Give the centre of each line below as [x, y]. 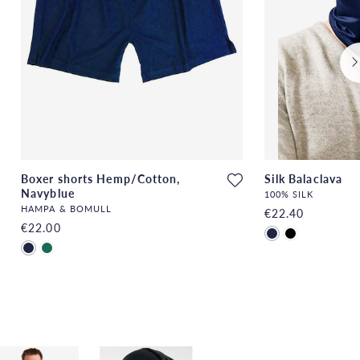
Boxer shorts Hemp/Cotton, [101, 178]
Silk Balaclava [303, 178]
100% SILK [289, 194]
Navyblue [48, 192]
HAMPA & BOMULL [67, 209]
